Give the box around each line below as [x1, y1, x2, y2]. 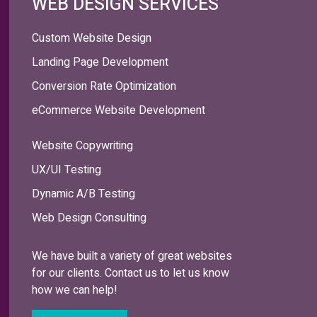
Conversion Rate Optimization [31, 78, 176, 96]
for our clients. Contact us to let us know [31, 265, 229, 282]
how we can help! [31, 282, 117, 299]
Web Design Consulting [31, 209, 146, 227]
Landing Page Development [31, 54, 168, 71]
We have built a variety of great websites [31, 248, 232, 265]
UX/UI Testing [31, 161, 101, 179]
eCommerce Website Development [31, 102, 205, 120]
